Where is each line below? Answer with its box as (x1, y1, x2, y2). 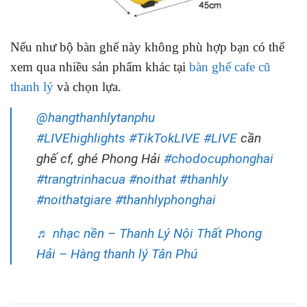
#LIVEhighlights (36, 130, 125, 146)
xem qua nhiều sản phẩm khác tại (10, 59, 189, 74)
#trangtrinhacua (36, 171, 125, 187)
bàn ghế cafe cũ (189, 59, 271, 74)
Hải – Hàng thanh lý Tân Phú (36, 245, 197, 262)
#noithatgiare (36, 191, 112, 208)
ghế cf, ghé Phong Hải (36, 150, 164, 167)
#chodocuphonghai (164, 150, 273, 167)
